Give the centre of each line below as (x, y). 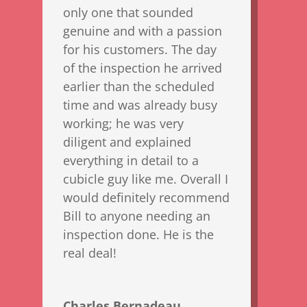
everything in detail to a (131, 160)
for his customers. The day (140, 49)
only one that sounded (128, 12)
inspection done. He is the (139, 234)
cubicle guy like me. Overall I (146, 179)
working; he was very (124, 123)
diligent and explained (127, 142)
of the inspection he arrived (143, 68)
